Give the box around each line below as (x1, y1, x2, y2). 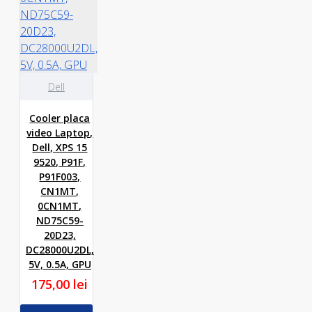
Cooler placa (29, 111, 91, 125)
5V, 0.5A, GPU (28, 258, 91, 271)
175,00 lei (31, 276, 88, 292)
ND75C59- (36, 214, 84, 227)
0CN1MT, (38, 199, 82, 212)
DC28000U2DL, (25, 243, 94, 256)
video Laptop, (26, 126, 93, 139)
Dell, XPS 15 (32, 141, 88, 154)
